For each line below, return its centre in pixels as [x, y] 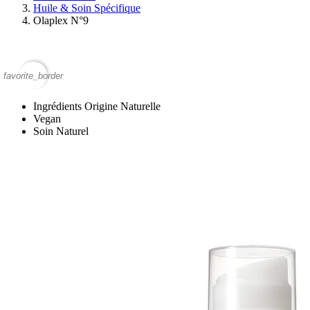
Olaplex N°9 [61, 20]
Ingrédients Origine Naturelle [97, 106]
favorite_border [33, 76]
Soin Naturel [61, 131]
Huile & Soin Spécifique [87, 8]
